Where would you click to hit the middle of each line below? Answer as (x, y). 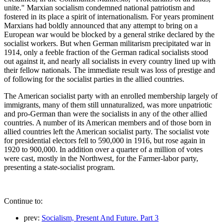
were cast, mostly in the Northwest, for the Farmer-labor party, (101, 158)
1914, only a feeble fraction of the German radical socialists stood (106, 52)
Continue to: (23, 201)
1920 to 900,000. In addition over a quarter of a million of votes (103, 149)
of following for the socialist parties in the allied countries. (94, 79)
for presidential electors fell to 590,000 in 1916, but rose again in (105, 140)
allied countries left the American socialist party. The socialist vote (107, 131)
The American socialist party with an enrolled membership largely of (111, 96)
